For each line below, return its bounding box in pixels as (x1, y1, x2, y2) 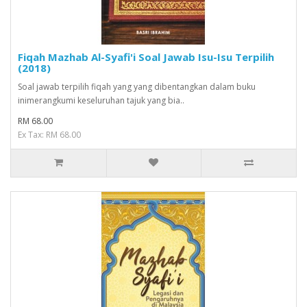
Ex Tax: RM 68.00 (18, 128, 81, 140)
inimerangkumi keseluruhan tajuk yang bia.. (18, 94, 184, 106)
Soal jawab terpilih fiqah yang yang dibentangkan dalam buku (18, 80, 256, 93)
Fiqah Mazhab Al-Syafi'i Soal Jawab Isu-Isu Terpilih (18, 49, 274, 64)
